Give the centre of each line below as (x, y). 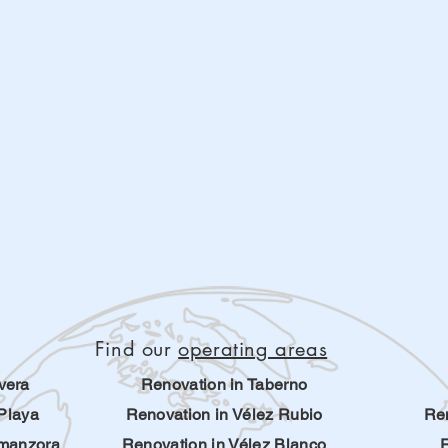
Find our (136, 349)
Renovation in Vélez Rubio (224, 414)
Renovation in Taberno (224, 384)
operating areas (253, 349)
